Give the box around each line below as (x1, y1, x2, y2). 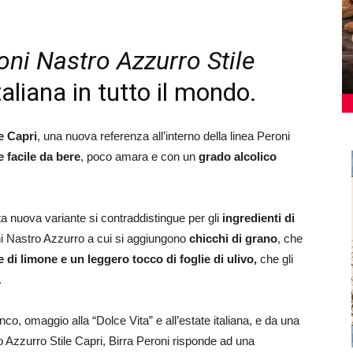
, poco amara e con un (80, 150, 199, 163)
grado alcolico (199, 150, 277, 163)
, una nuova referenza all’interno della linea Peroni (37, 129, 290, 143)
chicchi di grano (189, 232, 277, 245)
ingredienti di (222, 211, 295, 225)
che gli (260, 252, 293, 266)
